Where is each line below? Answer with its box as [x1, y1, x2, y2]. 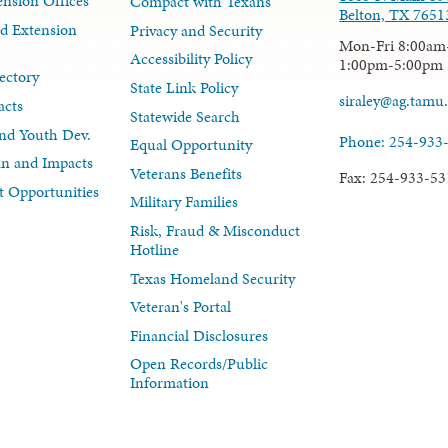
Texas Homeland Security [130, 266, 296, 290]
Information [130, 371, 210, 395]
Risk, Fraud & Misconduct [130, 219, 301, 243]
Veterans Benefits [130, 161, 243, 185]
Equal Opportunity [130, 133, 253, 157]
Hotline [130, 238, 180, 262]
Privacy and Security [130, 18, 263, 42]
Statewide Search [130, 104, 241, 128]
